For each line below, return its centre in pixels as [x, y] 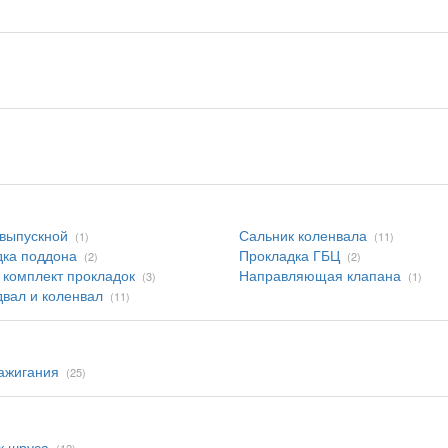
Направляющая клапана [320, 275]
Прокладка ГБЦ [289, 255]
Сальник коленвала [303, 235]
